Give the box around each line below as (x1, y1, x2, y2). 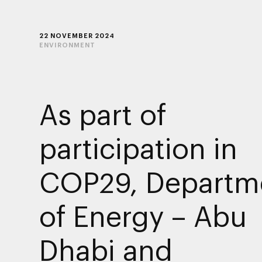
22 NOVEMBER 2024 (39, 31, 115, 39)
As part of (39, 97, 166, 130)
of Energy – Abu (39, 199, 247, 232)
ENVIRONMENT (39, 40, 95, 49)
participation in (39, 131, 237, 164)
